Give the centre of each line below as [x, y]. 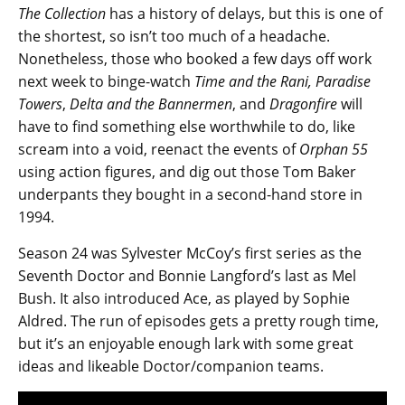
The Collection [62, 13]
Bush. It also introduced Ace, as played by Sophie [184, 298]
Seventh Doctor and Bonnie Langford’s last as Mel [187, 275]
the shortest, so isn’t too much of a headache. [174, 36]
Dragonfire [303, 104]
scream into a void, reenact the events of [159, 149]
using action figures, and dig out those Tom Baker [187, 171]
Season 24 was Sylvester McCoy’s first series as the [190, 253]
